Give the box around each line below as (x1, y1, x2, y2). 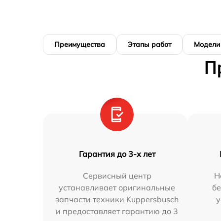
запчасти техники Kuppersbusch (55, 194, 179, 204)
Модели (194, 39, 220, 49)
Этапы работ (128, 39, 171, 49)
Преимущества (54, 39, 105, 49)
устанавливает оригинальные (59, 182, 176, 192)
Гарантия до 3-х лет (78, 148, 155, 159)
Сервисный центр (82, 170, 151, 181)
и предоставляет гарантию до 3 (56, 206, 179, 216)
